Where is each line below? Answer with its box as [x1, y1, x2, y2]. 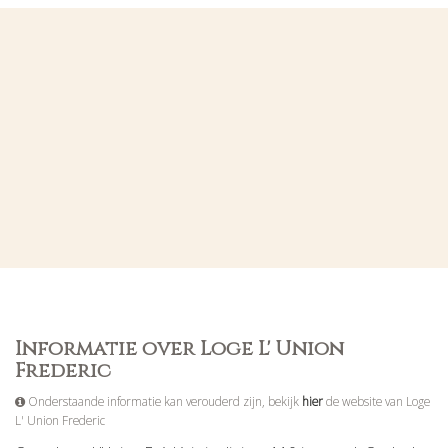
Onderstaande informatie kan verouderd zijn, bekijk [25, 393, 302, 409]
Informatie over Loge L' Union [15, 335, 344, 362]
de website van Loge [323, 393, 430, 409]
